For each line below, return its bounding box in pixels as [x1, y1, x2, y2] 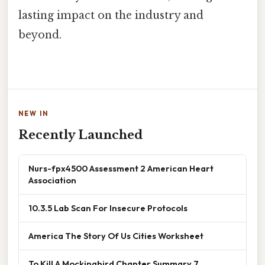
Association [28, 174, 76, 186]
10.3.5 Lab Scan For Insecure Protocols [28, 202, 188, 214]
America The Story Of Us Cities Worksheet [28, 230, 203, 241]
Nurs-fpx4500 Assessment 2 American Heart [28, 162, 214, 174]
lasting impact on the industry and [18, 8, 203, 22]
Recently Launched [18, 127, 143, 142]
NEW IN [18, 109, 49, 118]
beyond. [18, 28, 62, 41]
